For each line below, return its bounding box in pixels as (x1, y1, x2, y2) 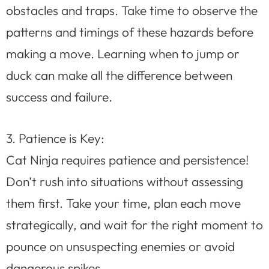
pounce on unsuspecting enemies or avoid (6, 238, 235, 255)
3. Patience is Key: (6, 130, 104, 147)
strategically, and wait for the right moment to (6, 217, 263, 233)
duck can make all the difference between (6, 67, 232, 83)
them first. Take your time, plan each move (6, 195, 241, 211)
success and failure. (6, 88, 112, 104)
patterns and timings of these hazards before (6, 23, 253, 40)
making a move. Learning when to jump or (6, 45, 240, 61)
